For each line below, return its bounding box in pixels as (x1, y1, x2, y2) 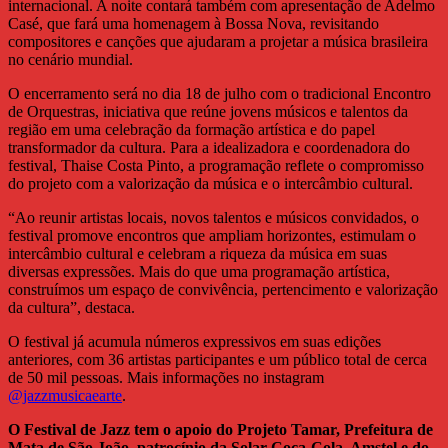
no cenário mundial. (8, 51, 133, 69)
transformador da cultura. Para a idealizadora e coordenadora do (8, 139, 410, 157)
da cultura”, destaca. (8, 299, 135, 317)
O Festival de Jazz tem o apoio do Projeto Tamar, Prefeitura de (8, 421, 433, 439)
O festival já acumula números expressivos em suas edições (8, 333, 381, 351)
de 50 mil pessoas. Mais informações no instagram (8, 369, 324, 387)
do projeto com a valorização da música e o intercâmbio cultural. (8, 175, 413, 193)
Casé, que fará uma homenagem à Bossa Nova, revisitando (8, 15, 379, 33)
